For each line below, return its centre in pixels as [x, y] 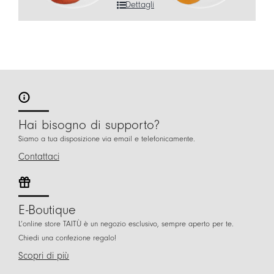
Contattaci [39, 157]
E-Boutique [47, 210]
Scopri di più [43, 256]
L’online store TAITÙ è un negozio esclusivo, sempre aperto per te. [126, 224]
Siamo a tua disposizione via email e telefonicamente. [106, 139]
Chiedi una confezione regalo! [67, 238]
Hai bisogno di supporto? [89, 125]
